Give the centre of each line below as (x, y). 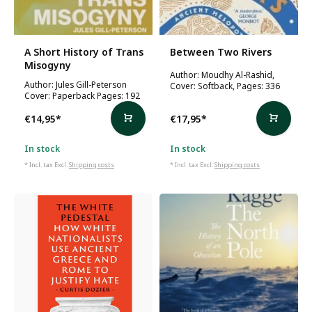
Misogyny (48, 65)
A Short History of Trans (84, 52)
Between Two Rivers (221, 52)
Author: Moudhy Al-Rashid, (222, 75)
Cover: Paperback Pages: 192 (82, 95)
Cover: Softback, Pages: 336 (225, 86)
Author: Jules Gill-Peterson (76, 84)
